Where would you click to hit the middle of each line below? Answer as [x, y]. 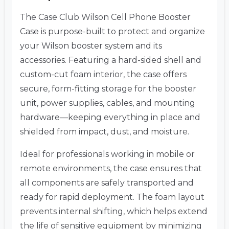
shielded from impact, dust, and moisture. [105, 132]
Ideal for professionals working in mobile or [107, 154]
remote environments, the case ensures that [111, 169]
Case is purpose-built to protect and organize [112, 32]
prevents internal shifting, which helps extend [114, 212]
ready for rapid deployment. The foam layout [112, 197]
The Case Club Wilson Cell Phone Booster [105, 17]
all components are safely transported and [107, 183]
